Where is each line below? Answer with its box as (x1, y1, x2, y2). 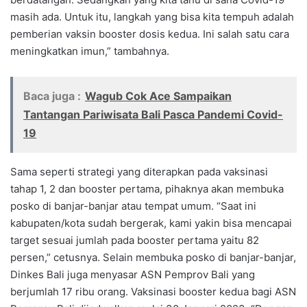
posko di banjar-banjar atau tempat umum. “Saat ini (10, 199, 256, 212)
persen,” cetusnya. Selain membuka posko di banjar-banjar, (10, 250, 296, 264)
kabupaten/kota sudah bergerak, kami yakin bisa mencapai (10, 216, 292, 230)
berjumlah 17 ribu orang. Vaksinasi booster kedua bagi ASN (10, 284, 296, 298)
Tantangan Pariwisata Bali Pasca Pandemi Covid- (23, 107, 283, 121)
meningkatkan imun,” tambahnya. (10, 44, 169, 58)
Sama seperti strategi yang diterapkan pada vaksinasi (10, 164, 268, 178)
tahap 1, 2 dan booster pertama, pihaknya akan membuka (10, 182, 284, 195)
